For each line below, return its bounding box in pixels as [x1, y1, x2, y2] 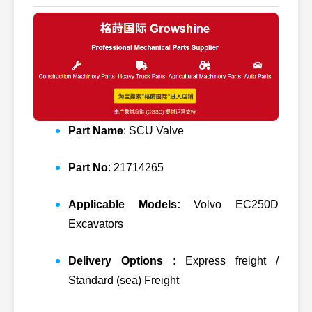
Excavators [68, 217, 123, 230]
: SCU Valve [123, 124, 184, 136]
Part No [68, 161, 108, 173]
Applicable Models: [68, 198, 180, 210]
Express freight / [185, 254, 279, 267]
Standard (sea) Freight [68, 274, 179, 286]
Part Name [68, 124, 123, 136]
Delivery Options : [68, 254, 186, 267]
